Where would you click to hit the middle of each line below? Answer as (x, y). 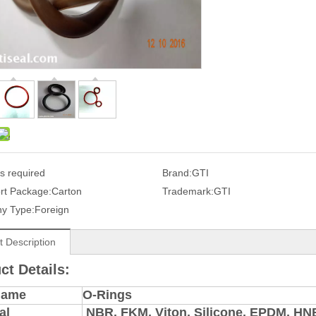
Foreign (52, 209)
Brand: (177, 172)
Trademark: (188, 191)
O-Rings (107, 294)
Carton (67, 191)
